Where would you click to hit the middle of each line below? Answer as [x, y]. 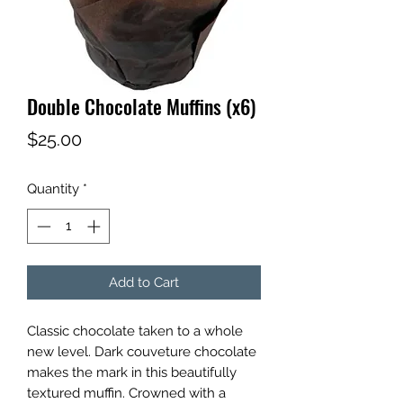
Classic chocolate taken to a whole [135, 331]
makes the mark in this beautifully [132, 372]
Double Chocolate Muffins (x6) [141, 106]
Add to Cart [144, 282]
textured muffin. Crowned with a [126, 393]
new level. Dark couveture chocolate [142, 351]
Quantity [53, 189]
